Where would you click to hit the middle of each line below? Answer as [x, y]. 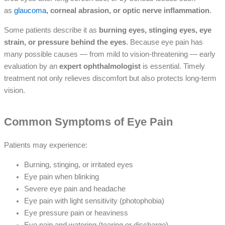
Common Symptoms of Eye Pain [88, 122]
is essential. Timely [173, 66]
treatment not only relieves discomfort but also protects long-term [110, 78]
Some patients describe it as [51, 30]
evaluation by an [32, 66]
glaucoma [30, 11]
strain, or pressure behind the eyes [65, 42]
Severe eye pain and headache [75, 189]
